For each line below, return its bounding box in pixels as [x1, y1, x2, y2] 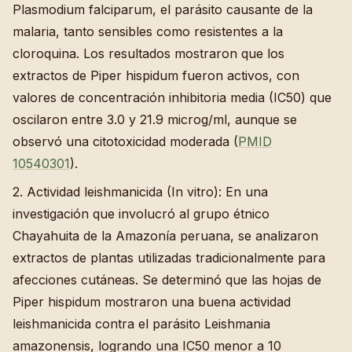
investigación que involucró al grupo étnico [13, 206, 269, 222]
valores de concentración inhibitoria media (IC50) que [13, 90, 332, 106]
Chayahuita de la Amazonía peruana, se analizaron [13, 228, 318, 244]
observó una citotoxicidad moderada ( [13, 134, 238, 150]
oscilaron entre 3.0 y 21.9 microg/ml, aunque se [13, 112, 297, 128]
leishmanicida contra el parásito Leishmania [13, 316, 270, 332]
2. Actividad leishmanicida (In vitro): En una [13, 184, 268, 200]
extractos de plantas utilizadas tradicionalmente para [13, 250, 325, 266]
